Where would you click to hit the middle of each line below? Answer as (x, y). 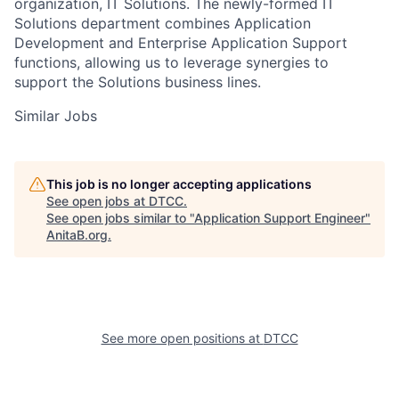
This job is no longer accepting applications (179, 183)
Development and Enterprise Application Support (181, 42)
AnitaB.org (77, 234)
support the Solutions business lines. (138, 81)
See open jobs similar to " (120, 217)
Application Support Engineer (280, 217)
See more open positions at (182, 338)
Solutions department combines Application (163, 23)
